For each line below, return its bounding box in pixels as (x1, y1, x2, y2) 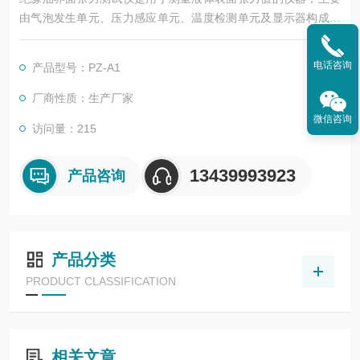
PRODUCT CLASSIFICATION (26, 275, 176, 288)
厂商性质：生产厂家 (32, 92, 133, 104)
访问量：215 (32, 122, 96, 135)
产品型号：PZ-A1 (32, 61, 121, 74)
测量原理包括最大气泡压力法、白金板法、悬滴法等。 (19, 31, 289, 43)
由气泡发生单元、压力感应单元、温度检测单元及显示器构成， (19, 11, 341, 24)
